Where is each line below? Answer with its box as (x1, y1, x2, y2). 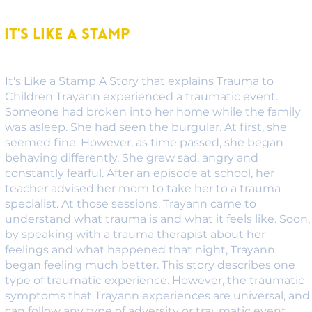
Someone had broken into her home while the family (4, 104, 301, 118)
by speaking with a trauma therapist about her (4, 227, 265, 241)
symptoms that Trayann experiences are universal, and (4, 288, 310, 302)
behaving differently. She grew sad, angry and (4, 150, 258, 164)
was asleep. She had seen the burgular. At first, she (4, 120, 287, 134)
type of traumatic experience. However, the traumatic (4, 273, 304, 287)
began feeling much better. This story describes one (4, 258, 295, 272)
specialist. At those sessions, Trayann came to (4, 196, 256, 210)
